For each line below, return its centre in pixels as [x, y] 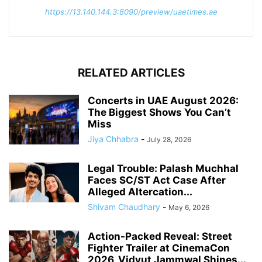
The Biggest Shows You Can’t [159, 113]
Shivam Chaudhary [124, 207]
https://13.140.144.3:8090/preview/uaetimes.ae [131, 12]
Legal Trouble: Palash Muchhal [163, 169]
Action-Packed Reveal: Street [160, 237]
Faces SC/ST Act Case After [157, 180]
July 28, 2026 [169, 140]
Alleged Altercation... [140, 192]
